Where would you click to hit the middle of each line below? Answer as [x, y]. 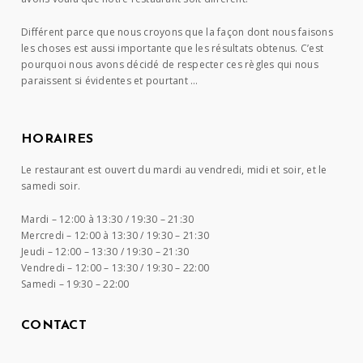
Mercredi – [48, 235]
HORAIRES [58, 139]
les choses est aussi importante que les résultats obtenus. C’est [173, 48]
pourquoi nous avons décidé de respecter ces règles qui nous [170, 64]
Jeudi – [38, 252]
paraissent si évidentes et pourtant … [110, 81]
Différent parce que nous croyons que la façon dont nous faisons [177, 32]
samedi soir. [51, 186]
